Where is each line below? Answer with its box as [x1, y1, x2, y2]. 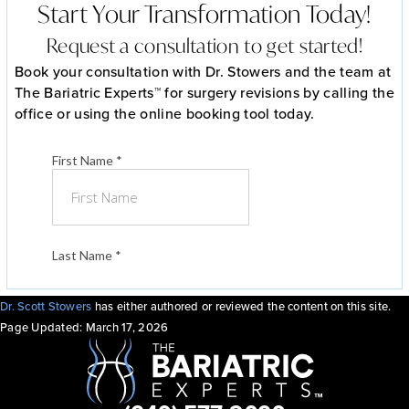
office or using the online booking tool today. [15, 102, 315, 123]
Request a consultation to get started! [46, 32, 363, 58]
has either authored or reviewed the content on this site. [91, 297, 392, 314]
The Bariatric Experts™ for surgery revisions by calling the [15, 81, 394, 102]
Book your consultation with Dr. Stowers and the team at [15, 60, 392, 81]
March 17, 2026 [85, 318, 169, 335]
